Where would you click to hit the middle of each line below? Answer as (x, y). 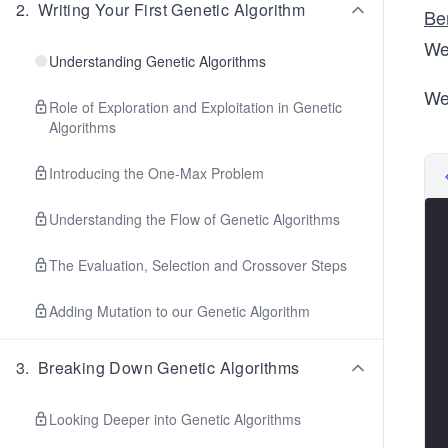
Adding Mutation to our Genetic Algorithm (179, 311)
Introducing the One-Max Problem (156, 173)
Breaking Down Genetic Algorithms (168, 367)
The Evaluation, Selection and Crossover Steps (198, 265)
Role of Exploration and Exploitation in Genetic (195, 107)
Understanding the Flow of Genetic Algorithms (194, 219)
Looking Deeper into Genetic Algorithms (175, 419)
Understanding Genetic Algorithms (157, 61)
